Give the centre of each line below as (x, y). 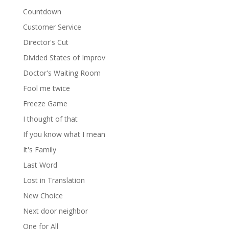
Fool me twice (46, 88)
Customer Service (52, 27)
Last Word (40, 165)
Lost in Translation (54, 180)
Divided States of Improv (64, 58)
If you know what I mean (64, 134)
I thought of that (50, 119)
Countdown (42, 12)
